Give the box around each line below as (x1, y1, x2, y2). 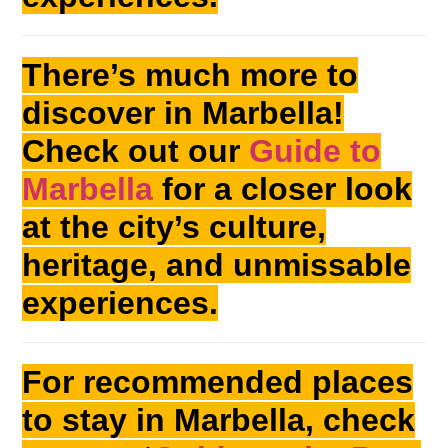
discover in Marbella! (22, 95, 345, 132)
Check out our (22, 133, 250, 170)
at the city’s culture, (22, 209, 327, 246)
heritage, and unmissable (22, 247, 412, 284)
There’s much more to (22, 57, 359, 94)
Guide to (249, 133, 382, 170)
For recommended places (22, 364, 414, 401)
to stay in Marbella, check (22, 402, 416, 439)
